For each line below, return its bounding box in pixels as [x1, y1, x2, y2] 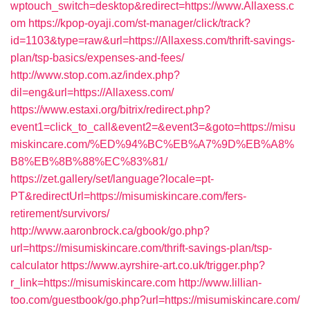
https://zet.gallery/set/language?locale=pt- [10, 173, 214, 185]
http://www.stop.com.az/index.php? [10, 69, 180, 81]
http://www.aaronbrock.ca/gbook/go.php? [10, 225, 210, 237]
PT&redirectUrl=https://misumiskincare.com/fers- [10, 190, 246, 202]
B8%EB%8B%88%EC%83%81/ [10, 156, 167, 167]
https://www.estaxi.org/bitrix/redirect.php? [10, 104, 210, 116]
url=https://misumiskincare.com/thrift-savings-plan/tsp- [10, 242, 272, 254]
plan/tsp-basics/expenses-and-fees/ [10, 52, 184, 64]
